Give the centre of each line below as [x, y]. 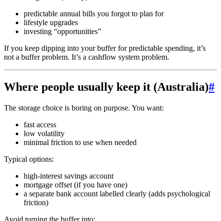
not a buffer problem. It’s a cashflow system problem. [87, 57]
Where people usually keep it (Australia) [106, 87]
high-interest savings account [69, 176]
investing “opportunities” [62, 32]
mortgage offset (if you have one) [75, 185]
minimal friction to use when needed [80, 143]
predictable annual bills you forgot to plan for [94, 14]
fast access [40, 125]
